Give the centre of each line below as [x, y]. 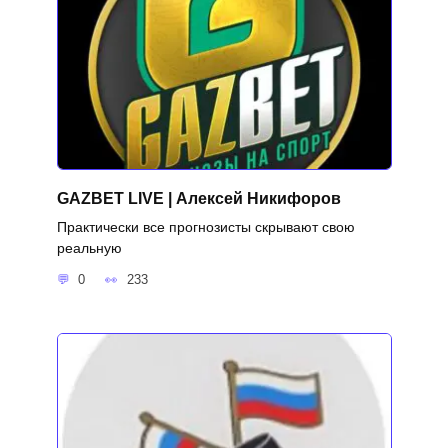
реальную [89, 247]
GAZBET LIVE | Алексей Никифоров [198, 198]
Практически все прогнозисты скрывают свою [205, 226]
